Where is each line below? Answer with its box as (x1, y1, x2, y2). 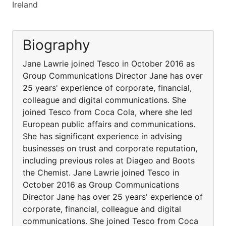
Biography (23, 36, 90, 53)
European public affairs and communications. (23, 119, 195, 129)
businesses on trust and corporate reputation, (23, 143, 197, 153)
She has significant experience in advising (23, 131, 182, 141)
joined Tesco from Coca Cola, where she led (23, 107, 192, 117)
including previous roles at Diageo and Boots (23, 155, 195, 165)
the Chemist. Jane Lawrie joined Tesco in (23, 167, 179, 178)
